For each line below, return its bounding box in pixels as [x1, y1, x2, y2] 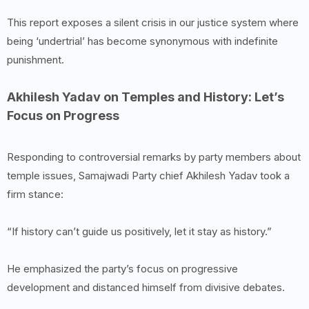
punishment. [7, 53, 64, 67]
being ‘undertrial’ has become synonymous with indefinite [7, 34, 278, 48]
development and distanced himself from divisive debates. [7, 281, 285, 295]
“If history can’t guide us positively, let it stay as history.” [7, 225, 272, 239]
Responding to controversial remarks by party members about [7, 150, 301, 164]
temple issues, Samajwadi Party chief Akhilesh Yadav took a [7, 169, 290, 183]
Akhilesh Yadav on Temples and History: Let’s [7, 90, 284, 105]
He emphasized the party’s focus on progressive [7, 262, 238, 276]
